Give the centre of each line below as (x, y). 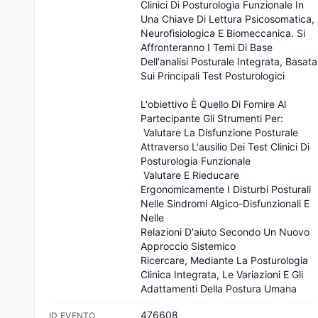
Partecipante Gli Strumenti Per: (212, 118)
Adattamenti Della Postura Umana (218, 289)
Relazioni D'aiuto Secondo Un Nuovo (225, 232)
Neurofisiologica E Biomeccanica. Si (223, 33)
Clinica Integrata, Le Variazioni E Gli (221, 274)
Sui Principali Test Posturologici (212, 76)
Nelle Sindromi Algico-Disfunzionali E (225, 203)
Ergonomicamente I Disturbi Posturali (225, 189)
